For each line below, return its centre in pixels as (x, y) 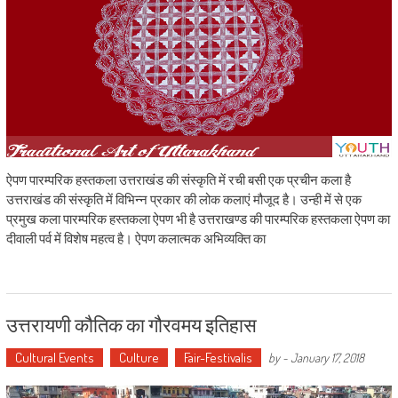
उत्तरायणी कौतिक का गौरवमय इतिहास (131, 324)
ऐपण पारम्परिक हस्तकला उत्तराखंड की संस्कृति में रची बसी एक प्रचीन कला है (178, 180)
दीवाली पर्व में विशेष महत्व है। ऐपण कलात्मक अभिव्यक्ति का (135, 239)
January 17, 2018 (327, 358)
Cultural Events (54, 358)
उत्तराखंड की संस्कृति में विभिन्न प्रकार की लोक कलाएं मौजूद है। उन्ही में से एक (183, 200)
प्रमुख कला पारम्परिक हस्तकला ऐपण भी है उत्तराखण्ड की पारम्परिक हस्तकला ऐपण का (198, 219)
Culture (139, 358)
